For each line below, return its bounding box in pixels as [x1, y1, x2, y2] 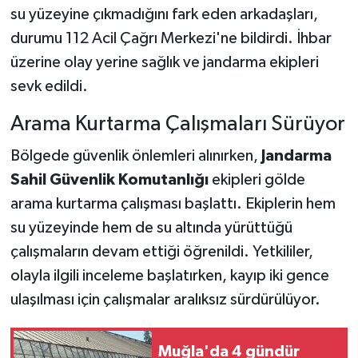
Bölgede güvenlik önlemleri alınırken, [10, 147, 261, 164]
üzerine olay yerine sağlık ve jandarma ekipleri [10, 54, 319, 71]
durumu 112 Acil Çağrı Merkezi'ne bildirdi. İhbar [10, 30, 332, 47]
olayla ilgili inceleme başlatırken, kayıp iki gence [10, 267, 329, 284]
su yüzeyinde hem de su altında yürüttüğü [10, 219, 292, 236]
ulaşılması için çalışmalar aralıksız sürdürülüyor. [10, 291, 320, 308]
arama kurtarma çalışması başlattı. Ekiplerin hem [10, 195, 336, 212]
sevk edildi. [10, 78, 88, 95]
